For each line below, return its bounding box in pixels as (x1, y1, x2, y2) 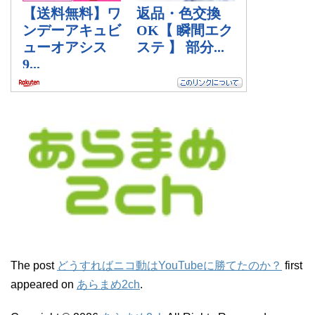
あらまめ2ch (77, 278, 140, 290)
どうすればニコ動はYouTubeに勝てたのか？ (57, 259, 282, 271)
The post (11, 259, 57, 271)
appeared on (11, 278, 77, 290)
